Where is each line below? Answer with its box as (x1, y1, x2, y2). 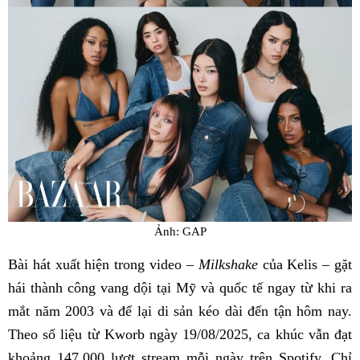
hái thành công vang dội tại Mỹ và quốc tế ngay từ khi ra (8, 280, 352, 297)
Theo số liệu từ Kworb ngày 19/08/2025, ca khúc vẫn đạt (8, 326, 352, 343)
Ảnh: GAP (153, 224, 207, 239)
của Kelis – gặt (257, 256, 353, 273)
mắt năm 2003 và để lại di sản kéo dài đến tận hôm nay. (8, 303, 352, 320)
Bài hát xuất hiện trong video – (8, 256, 198, 273)
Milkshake (198, 256, 258, 273)
